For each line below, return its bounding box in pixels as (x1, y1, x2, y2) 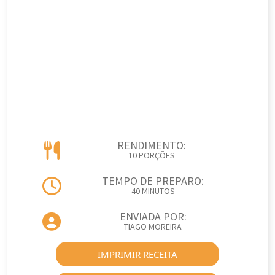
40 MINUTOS (131, 186, 175, 197)
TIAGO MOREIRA (124, 222, 182, 233)
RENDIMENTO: (117, 139, 186, 153)
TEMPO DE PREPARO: (102, 174, 204, 188)
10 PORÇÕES (128, 150, 175, 161)
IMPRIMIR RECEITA (98, 248, 177, 260)
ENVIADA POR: (119, 210, 187, 224)
